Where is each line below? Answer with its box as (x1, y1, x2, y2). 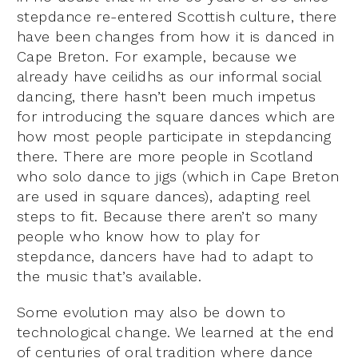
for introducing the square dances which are (17, 107, 336, 125)
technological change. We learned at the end (17, 323, 335, 340)
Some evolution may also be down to (17, 303, 286, 320)
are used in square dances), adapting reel (17, 187, 310, 205)
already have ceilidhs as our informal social (17, 67, 321, 85)
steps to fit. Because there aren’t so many (17, 207, 318, 225)
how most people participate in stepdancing (17, 127, 332, 145)
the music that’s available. (17, 267, 202, 284)
